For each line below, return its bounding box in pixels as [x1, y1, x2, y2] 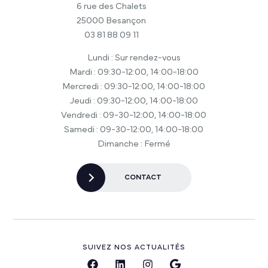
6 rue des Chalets [76, 1, 147, 11]
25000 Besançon [77, 16, 147, 25]
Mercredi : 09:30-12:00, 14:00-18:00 [62, 81, 206, 91]
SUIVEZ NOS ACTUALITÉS [83, 243, 185, 251]
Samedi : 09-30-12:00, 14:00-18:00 [64, 124, 204, 134]
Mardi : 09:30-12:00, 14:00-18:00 [69, 67, 199, 77]
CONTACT [124, 173, 162, 181]
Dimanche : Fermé [97, 139, 170, 148]
